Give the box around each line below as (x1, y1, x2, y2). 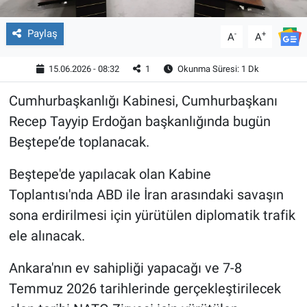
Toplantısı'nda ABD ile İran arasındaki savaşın (8, 186, 284, 204)
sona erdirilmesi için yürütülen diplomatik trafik (8, 207, 295, 224)
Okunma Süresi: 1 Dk (175, 64, 260, 75)
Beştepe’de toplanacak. (8, 134, 149, 151)
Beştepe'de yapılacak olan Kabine (8, 166, 211, 183)
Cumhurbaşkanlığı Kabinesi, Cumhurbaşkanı (8, 93, 278, 110)
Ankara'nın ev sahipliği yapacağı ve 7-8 (8, 260, 242, 277)
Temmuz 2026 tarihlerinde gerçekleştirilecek (8, 280, 281, 297)
